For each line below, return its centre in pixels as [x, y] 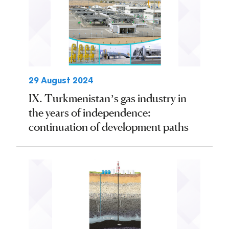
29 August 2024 [61, 81]
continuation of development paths [109, 127]
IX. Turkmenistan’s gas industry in [108, 98]
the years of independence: [90, 112]
